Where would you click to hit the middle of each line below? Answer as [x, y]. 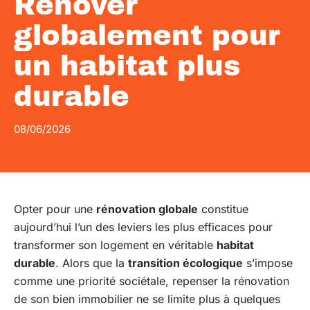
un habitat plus [127, 66]
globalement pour [147, 36]
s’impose [268, 263]
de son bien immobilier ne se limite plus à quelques [147, 299]
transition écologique [185, 263]
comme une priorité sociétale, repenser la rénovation [152, 281]
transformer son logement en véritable [115, 245]
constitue [223, 209]
